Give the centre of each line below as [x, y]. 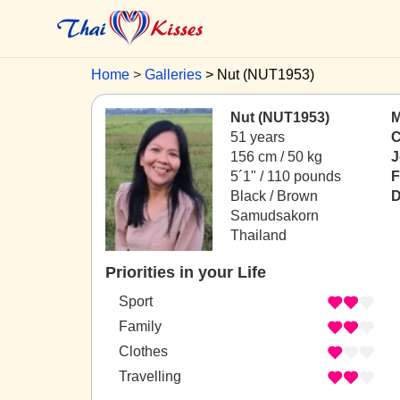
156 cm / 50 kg [276, 157]
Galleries [173, 75]
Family [140, 327]
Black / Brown [274, 196]
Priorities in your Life [186, 272]
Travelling [150, 377]
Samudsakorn [275, 216]
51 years [258, 137]
